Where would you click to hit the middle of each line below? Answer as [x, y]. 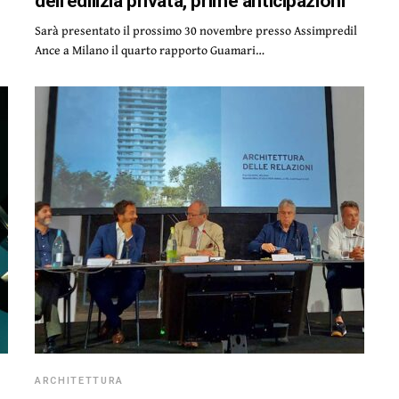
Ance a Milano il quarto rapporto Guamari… [150, 50]
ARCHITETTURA [79, 381]
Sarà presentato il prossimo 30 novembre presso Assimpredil [196, 30]
